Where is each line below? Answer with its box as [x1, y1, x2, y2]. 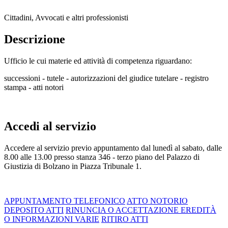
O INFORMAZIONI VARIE [4, 214, 99, 223]
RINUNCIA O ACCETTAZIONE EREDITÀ [66, 205, 216, 214]
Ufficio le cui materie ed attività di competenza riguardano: [4, 56, 192, 65]
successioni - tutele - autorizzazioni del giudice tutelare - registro [4, 73, 209, 82]
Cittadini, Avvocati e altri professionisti [4, 13, 128, 22]
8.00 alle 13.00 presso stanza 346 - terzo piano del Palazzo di [4, 152, 199, 161]
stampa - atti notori [4, 82, 64, 92]
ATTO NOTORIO [127, 196, 188, 205]
